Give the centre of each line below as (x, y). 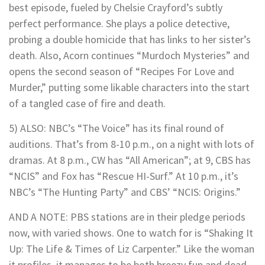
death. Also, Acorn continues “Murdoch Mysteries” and (129, 56)
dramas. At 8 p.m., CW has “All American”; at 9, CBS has (130, 160)
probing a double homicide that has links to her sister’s (130, 40)
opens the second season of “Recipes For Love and (122, 72)
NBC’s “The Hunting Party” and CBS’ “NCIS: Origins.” (125, 192)
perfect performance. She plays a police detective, (119, 24)
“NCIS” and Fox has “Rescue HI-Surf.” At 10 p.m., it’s (124, 176)
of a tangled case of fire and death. (87, 104)
